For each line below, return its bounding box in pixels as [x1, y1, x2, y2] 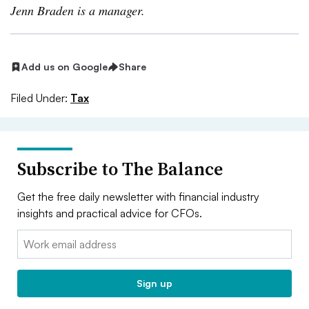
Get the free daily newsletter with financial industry [17, 189, 259, 203]
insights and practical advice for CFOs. [17, 206, 202, 220]
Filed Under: [10, 90, 68, 105]
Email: [17, 230, 46, 245]
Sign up [137, 277, 172, 289]
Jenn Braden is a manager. [10, 2, 145, 19]
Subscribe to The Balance [17, 156, 223, 181]
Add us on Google [21, 61, 108, 72]
